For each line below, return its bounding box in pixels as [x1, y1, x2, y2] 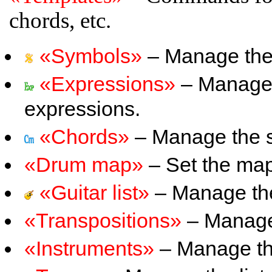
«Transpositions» [24, 209, 182, 232]
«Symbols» [39, 44, 142, 67]
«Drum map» [24, 153, 143, 176]
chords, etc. [9, 8, 111, 33]
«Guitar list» [39, 181, 149, 204]
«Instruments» [24, 237, 154, 260]
